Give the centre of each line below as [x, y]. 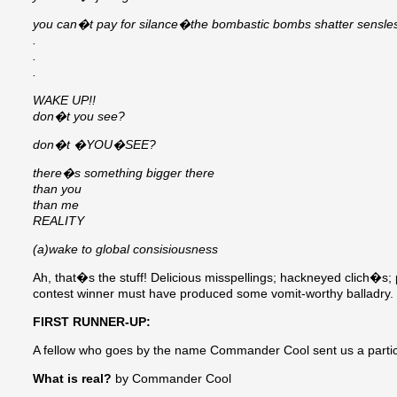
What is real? [72, 379]
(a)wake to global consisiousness [125, 249]
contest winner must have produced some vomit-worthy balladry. [213, 294]
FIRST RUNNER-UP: [92, 322]
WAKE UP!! [64, 101]
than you [57, 189]
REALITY [58, 221]
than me [56, 205]
